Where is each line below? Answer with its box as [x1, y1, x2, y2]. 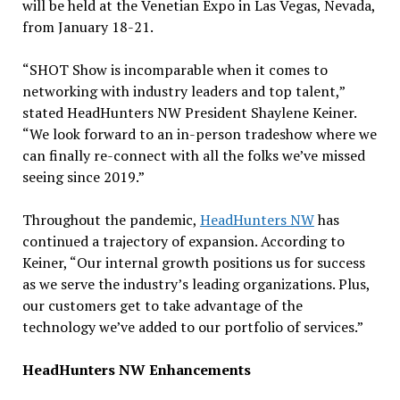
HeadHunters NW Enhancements [21, 359, 251, 379]
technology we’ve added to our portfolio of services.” [21, 316, 363, 337]
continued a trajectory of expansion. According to [21, 230, 345, 251]
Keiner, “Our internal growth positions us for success [21, 252, 365, 272]
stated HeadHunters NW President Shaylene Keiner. [21, 102, 356, 122]
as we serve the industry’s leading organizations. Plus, [21, 273, 370, 294]
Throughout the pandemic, [21, 209, 200, 229]
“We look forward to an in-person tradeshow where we [21, 123, 377, 144]
